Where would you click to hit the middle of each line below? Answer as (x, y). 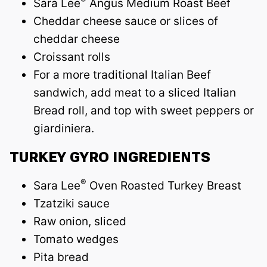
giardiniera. (64, 128)
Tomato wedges (76, 239)
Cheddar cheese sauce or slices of (126, 21)
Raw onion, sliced (80, 221)
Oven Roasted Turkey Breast (164, 185)
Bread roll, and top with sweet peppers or (144, 110)
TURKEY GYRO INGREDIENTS (110, 157)
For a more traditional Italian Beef (122, 74)
